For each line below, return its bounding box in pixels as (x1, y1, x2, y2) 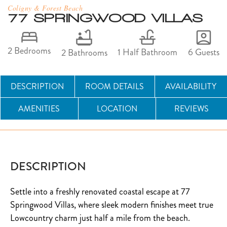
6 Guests (187, 45, 219, 59)
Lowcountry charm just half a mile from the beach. (10, 211, 190, 224)
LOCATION (97, 102, 137, 115)
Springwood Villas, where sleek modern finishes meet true (10, 198, 213, 211)
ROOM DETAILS (85, 80, 144, 92)
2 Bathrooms (61, 46, 107, 59)
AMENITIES (18, 102, 60, 115)
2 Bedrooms (8, 44, 51, 57)
